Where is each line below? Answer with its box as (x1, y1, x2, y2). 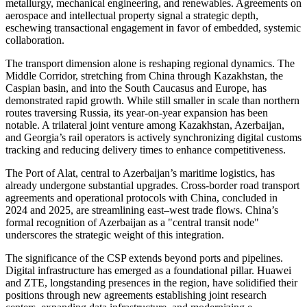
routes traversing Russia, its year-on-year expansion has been (5, 106, 268, 119)
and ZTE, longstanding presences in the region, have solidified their (5, 276, 297, 288)
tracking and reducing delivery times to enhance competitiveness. (5, 143, 286, 156)
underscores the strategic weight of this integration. (5, 228, 224, 241)
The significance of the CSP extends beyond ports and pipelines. (5, 251, 283, 264)
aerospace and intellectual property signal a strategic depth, (5, 9, 258, 21)
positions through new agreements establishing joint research (5, 288, 267, 301)
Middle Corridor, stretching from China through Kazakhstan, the (5, 69, 283, 82)
